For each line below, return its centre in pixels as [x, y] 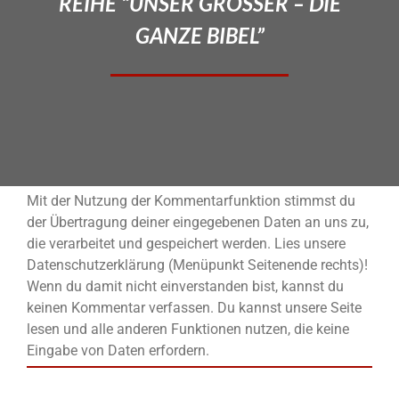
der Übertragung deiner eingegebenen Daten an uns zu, [198, 223]
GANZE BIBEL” [199, 36]
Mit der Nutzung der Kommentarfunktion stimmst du [191, 201]
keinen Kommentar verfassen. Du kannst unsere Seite [194, 308]
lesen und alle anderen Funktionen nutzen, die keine [188, 330]
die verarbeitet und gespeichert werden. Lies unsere [186, 244]
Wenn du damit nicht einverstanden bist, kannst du [185, 287]
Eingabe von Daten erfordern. [118, 351]
